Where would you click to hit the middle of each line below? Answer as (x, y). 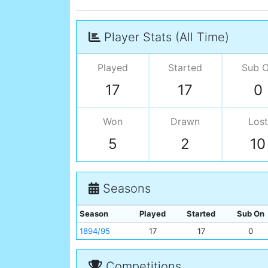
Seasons (125, 189)
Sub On (250, 214)
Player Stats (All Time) (165, 37)
